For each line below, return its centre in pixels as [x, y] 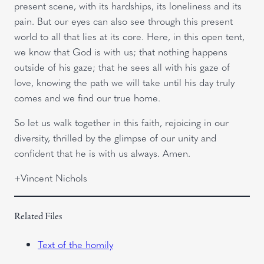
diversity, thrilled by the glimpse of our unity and [115, 138]
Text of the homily [75, 244]
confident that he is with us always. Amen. [102, 153]
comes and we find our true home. [87, 97]
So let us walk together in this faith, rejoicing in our [121, 123]
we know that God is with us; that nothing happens [121, 51]
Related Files [38, 217]
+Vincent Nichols [51, 178]
